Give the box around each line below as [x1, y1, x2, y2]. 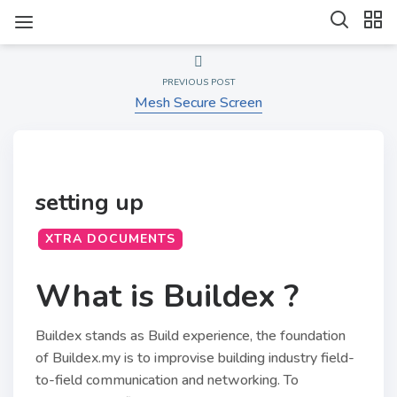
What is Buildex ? [35, 275, 299, 318]
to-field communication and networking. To [35, 370, 299, 390]
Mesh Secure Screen [135, 93, 262, 113]
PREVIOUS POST [161, 76, 236, 89]
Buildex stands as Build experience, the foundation [35, 326, 346, 346]
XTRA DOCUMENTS [45, 230, 175, 247]
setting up [35, 187, 144, 218]
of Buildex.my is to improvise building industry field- [35, 348, 354, 368]
